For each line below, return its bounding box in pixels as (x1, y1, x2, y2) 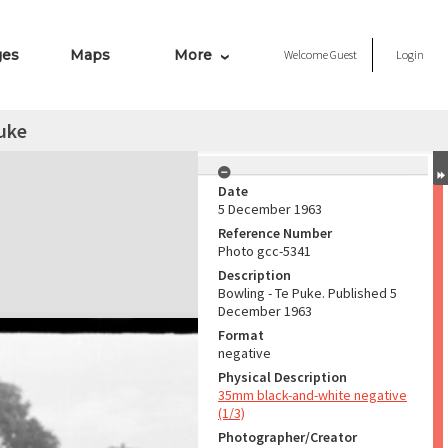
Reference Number (218, 224, 332, 242)
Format (218, 326, 264, 344)
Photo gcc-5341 (218, 242, 311, 260)
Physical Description (218, 368, 347, 386)
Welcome (284, 47, 330, 62)
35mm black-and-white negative (218, 386, 407, 404)
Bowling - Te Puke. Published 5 (218, 284, 397, 302)
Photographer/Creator (218, 428, 357, 446)
